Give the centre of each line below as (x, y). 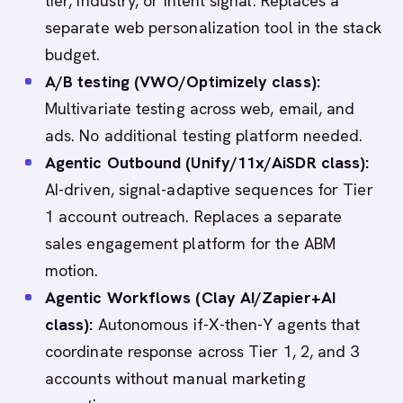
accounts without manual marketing (175, 378)
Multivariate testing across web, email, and (200, 108)
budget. (73, 54)
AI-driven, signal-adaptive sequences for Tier (209, 189)
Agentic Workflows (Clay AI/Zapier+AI (190, 297)
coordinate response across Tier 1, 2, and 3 (202, 351)
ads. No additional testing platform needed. (204, 135)
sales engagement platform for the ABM (190, 243)
